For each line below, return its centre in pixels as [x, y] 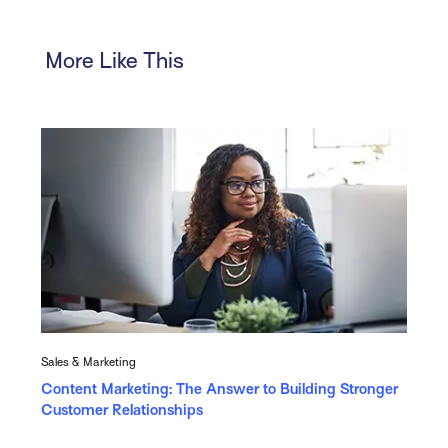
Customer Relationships [121, 409]
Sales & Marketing [88, 361]
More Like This [115, 60]
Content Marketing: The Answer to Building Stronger [219, 388]
